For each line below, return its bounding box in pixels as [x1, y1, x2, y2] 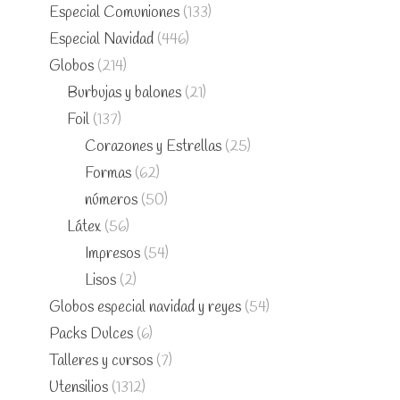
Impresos [85, 243, 140, 264]
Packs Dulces [49, 323, 133, 345]
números [85, 189, 137, 211]
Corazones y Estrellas [85, 136, 221, 157]
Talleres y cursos [49, 350, 153, 371]
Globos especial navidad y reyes [49, 296, 241, 318]
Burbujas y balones [67, 82, 181, 104]
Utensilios [49, 377, 108, 398]
